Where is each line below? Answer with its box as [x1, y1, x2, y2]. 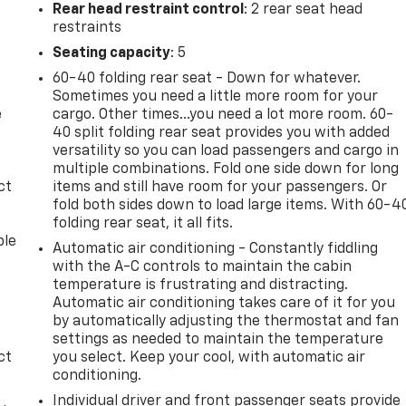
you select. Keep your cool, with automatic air [53, 350, 366, 365]
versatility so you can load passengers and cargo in [53, 143, 400, 159]
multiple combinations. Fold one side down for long [53, 161, 400, 177]
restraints [53, 20, 122, 35]
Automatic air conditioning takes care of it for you [53, 295, 396, 311]
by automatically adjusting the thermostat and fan [53, 314, 400, 329]
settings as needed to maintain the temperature [53, 332, 384, 347]
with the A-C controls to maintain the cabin [53, 259, 353, 275]
